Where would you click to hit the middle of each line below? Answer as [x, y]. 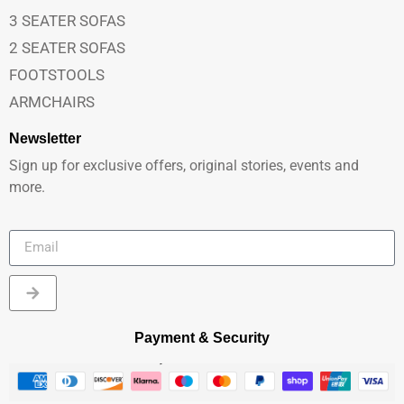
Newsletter [45, 139]
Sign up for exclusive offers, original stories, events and [184, 166]
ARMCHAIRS [52, 102]
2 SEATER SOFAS [67, 48]
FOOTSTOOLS [57, 75]
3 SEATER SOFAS [67, 21]
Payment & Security [202, 337]
